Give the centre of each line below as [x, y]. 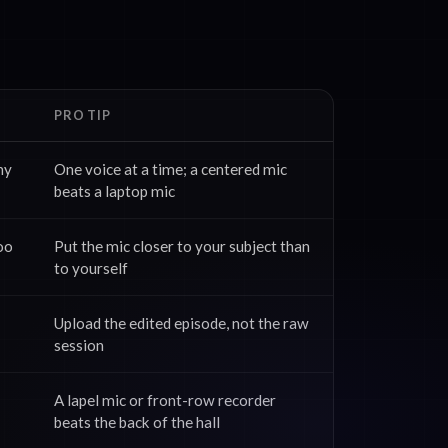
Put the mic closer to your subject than [182, 246]
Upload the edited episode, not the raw [181, 323]
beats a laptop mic [114, 191]
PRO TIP [82, 115]
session [79, 345]
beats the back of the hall [137, 422]
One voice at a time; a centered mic [170, 169]
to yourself [91, 268]
